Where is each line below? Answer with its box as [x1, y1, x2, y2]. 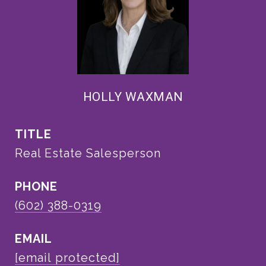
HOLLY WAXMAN [83, 90, 183, 104]
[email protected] [15, 251, 120, 265]
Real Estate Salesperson [15, 146, 161, 160]
